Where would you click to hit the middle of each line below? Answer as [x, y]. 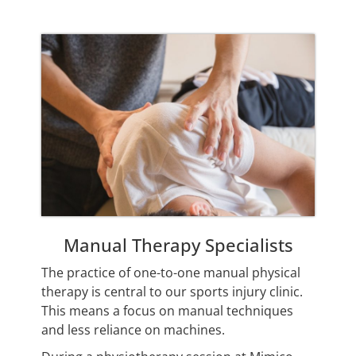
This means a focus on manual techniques [167, 311]
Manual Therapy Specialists [178, 245]
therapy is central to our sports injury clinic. [172, 292]
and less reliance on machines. [133, 330]
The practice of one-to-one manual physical [171, 273]
